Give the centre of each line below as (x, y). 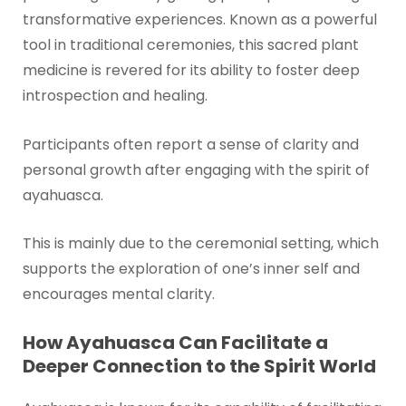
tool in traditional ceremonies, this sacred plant (190, 45)
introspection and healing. (115, 96)
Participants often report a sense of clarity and (190, 144)
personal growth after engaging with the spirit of (196, 169)
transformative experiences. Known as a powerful (199, 20)
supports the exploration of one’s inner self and (191, 269)
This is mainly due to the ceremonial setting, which (200, 244)
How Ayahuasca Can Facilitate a (175, 343)
